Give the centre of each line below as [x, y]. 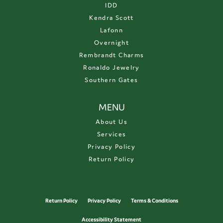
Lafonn [111, 30]
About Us [111, 122]
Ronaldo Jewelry [111, 68]
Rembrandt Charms [111, 55]
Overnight [111, 43]
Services [111, 134]
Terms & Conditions [154, 201]
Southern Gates [111, 80]
